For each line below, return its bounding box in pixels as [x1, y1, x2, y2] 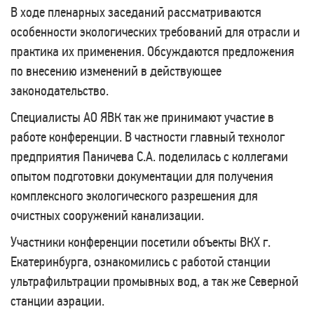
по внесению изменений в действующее [11, 62, 221, 79]
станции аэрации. [11, 292, 104, 309]
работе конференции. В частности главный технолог [11, 128, 285, 145]
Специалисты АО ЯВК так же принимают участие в [11, 109, 274, 125]
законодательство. [11, 82, 109, 99]
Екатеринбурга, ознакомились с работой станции [11, 253, 271, 270]
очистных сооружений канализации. [11, 207, 204, 224]
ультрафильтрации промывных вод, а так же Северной [11, 273, 299, 289]
